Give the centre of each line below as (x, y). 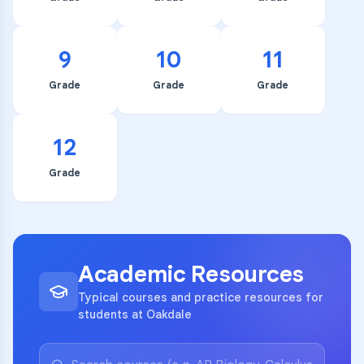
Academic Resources (191, 274)
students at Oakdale (135, 314)
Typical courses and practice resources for (201, 297)
